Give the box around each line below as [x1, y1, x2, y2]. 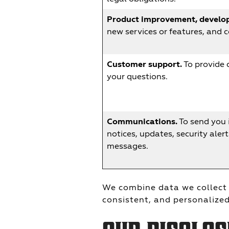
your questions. [107, 72, 168, 81]
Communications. [107, 117, 177, 127]
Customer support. [107, 59, 182, 70]
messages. [107, 141, 148, 151]
